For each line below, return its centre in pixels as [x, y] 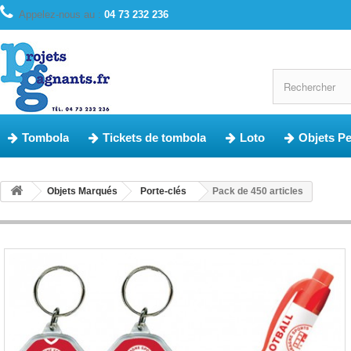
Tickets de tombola [154, 138]
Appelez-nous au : [62, 14]
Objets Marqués [82, 191]
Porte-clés [163, 191]
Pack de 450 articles [258, 191]
